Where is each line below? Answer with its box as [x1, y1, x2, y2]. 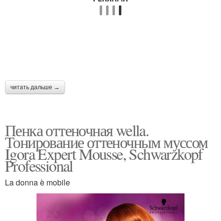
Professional [5, 155, 73, 176]
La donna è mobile [5, 177, 70, 188]
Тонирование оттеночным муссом [5, 131, 208, 152]
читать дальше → [10, 84, 60, 91]
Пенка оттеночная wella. [5, 119, 149, 141]
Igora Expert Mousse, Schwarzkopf [5, 143, 203, 164]
